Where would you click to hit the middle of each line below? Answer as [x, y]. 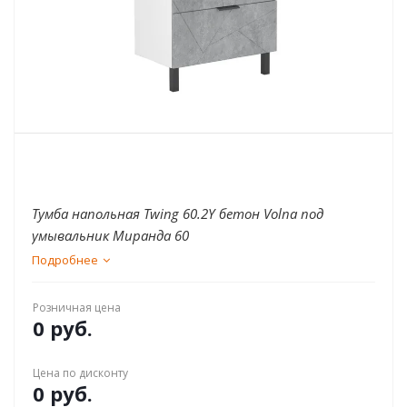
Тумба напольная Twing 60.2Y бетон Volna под [178, 213]
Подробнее [65, 260]
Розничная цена [77, 308]
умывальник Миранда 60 [110, 235]
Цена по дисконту [80, 373]
